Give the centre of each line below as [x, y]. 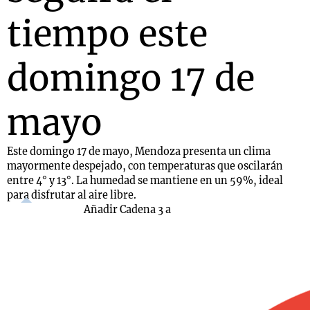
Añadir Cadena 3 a [127, 210]
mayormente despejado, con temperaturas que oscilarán [145, 166]
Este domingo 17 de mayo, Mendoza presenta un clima [139, 152]
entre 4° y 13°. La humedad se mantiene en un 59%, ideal [145, 181]
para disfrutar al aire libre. [72, 195]
